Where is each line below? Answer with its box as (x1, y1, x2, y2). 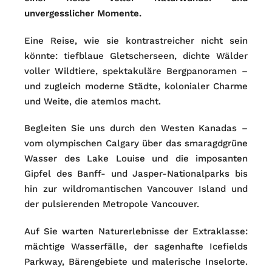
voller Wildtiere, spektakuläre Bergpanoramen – (24, 65, 248, 76)
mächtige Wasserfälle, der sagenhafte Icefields (24, 240, 248, 252)
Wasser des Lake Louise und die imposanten (24, 153, 248, 164)
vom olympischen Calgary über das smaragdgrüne (24, 138, 248, 149)
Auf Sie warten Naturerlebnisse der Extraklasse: (24, 225, 248, 237)
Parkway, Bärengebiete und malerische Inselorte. (24, 256, 248, 267)
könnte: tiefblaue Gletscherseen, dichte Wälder (24, 50, 248, 61)
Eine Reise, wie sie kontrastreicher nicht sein (24, 35, 248, 46)
